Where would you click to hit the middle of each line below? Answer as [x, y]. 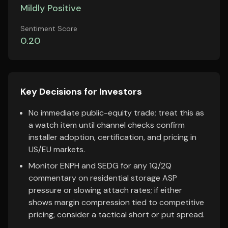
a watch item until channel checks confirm [107, 125]
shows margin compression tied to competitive [116, 202]
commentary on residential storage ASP [103, 178]
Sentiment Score [49, 28]
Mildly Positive [51, 8]
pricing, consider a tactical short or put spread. [117, 215]
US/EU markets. [57, 149]
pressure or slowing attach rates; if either [105, 190]
